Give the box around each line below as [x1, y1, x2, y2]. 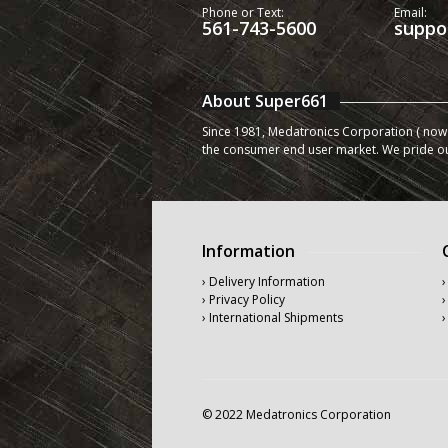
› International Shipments [202, 309, 343, 326]
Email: [394, 4, 427, 21]
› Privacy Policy [202, 291, 285, 308]
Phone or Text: [202, 4, 284, 21]
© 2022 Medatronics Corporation [202, 406, 391, 423]
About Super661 [202, 90, 328, 112]
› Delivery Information [202, 273, 325, 290]
